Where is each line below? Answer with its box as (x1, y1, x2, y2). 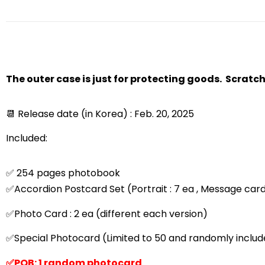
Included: (6, 131, 47, 146)
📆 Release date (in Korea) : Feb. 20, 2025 (6, 107, 194, 121)
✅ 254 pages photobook (6, 166, 120, 180)
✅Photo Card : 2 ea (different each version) (6, 206, 208, 221)
